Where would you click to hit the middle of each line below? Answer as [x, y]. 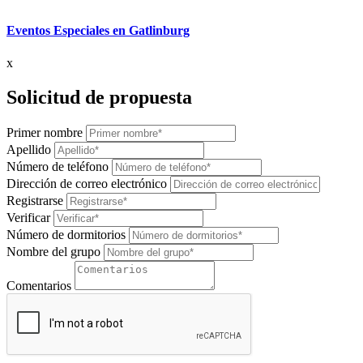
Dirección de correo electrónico [87, 183]
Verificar [28, 217]
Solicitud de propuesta [99, 97]
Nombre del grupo [53, 251]
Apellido [29, 149]
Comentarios [39, 285]
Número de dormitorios [66, 234]
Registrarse [35, 200]
